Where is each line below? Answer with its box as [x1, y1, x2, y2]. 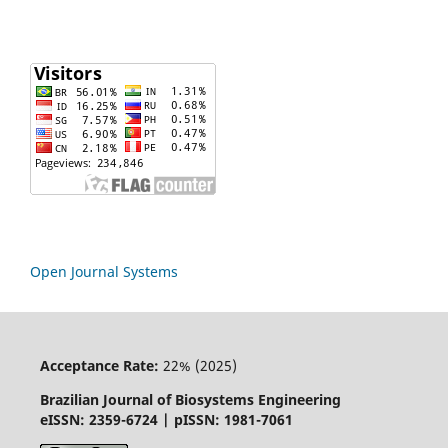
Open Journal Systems [30, 262, 178, 281]
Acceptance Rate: [39, 356, 159, 375]
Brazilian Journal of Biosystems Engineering [39, 390, 341, 409]
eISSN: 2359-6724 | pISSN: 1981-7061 [39, 410, 293, 429]
